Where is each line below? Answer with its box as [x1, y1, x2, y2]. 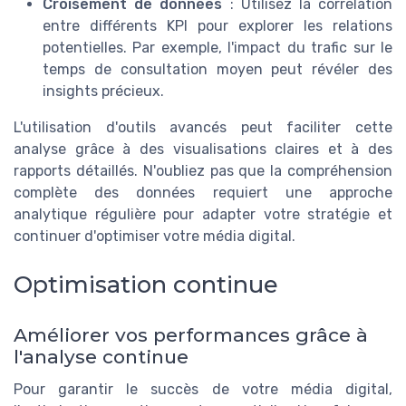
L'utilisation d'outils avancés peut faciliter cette [14, 119, 392, 137]
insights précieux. [43, 82, 164, 101]
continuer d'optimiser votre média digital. [14, 227, 295, 246]
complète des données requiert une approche [14, 184, 392, 202]
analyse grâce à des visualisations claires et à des [14, 140, 392, 159]
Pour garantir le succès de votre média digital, [14, 381, 392, 399]
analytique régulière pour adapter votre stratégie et [14, 206, 392, 224]
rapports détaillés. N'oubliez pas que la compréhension [14, 162, 392, 180]
